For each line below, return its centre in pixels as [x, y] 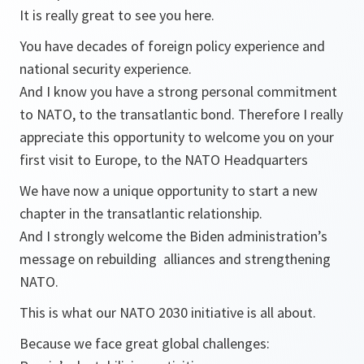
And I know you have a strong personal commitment [178, 92]
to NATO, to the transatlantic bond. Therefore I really [181, 115]
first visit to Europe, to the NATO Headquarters [164, 160]
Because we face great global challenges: [145, 344]
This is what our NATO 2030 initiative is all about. [168, 313]
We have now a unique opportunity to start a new [169, 191]
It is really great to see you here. [119, 15]
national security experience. [106, 69]
